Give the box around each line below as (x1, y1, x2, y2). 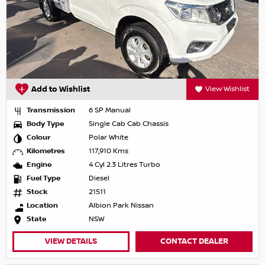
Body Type (27, 119, 64, 129)
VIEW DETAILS (44, 237, 97, 247)
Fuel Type (27, 174, 60, 183)
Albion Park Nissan (89, 201, 154, 211)
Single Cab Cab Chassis (89, 119, 169, 129)
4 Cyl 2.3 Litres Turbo (89, 160, 160, 170)
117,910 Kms (89, 147, 128, 156)
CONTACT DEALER (160, 237, 228, 247)
